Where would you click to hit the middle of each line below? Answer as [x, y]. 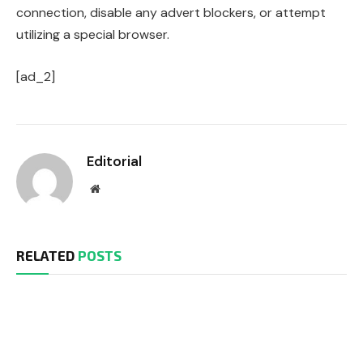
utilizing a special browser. [93, 35]
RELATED [47, 255]
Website [117, 188]
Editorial [114, 161]
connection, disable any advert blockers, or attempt [171, 13]
